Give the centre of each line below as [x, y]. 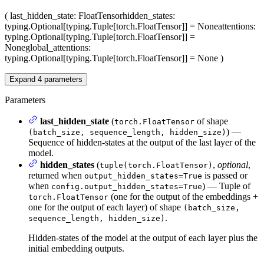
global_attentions [57, 47]
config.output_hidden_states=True [127, 186]
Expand [24, 79]
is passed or [225, 175]
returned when [56, 175]
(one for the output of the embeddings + [183, 196]
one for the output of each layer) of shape [106, 207]
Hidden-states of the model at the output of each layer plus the [143, 237]
